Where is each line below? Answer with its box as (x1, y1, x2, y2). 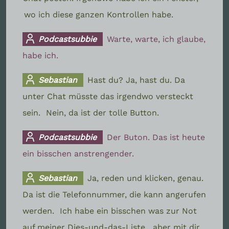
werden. (22, 205, 57, 216)
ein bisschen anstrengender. (22, 148, 134, 158)
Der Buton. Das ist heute (107, 132, 205, 142)
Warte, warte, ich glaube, (107, 34, 206, 44)
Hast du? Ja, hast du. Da (87, 75, 186, 85)
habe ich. (22, 50, 58, 60)
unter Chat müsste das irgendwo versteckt (22, 91, 193, 101)
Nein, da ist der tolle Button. (46, 107, 159, 118)
